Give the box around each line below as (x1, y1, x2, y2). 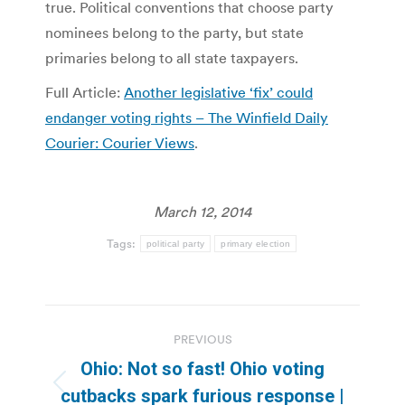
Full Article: (45, 82, 124, 101)
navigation (44, 344, 191, 381)
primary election (221, 238, 291, 249)
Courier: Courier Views (45, 133, 194, 152)
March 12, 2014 (154, 202, 251, 221)
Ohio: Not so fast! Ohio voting (80, 357, 325, 380)
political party (146, 238, 205, 249)
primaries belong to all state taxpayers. (45, 48, 298, 67)
